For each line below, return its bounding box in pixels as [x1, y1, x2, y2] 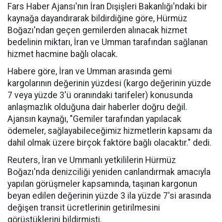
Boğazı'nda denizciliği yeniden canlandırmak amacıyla [7, 167, 211, 177]
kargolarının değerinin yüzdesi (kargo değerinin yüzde [7, 78, 211, 88]
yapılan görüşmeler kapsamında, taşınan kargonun [7, 179, 197, 189]
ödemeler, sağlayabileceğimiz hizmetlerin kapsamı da [7, 126, 212, 136]
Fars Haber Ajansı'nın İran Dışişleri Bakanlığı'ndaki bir [7, 1, 207, 11]
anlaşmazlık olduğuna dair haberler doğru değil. [7, 102, 187, 112]
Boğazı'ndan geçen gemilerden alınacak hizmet [7, 25, 187, 35]
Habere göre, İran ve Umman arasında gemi [7, 66, 172, 76]
